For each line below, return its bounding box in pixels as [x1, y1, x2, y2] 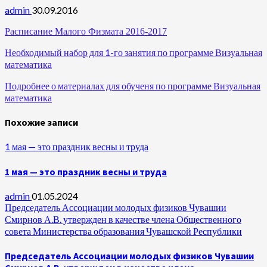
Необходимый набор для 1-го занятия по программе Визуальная [5, 46, 262, 58]
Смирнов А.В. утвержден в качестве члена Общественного [5, 213, 241, 225]
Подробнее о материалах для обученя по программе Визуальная [5, 79, 260, 91]
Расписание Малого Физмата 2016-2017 [5, 26, 167, 36]
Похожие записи [5, 116, 78, 129]
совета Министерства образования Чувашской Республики [5, 225, 242, 237]
